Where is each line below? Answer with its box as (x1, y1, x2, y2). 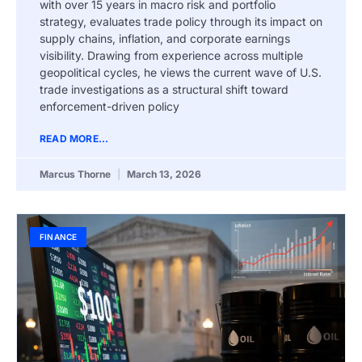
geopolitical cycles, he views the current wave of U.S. (40, 65, 322, 79)
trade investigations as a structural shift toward (40, 82, 288, 96)
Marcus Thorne (40, 167, 113, 180)
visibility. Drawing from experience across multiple (40, 48, 303, 62)
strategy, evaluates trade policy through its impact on (40, 14, 322, 28)
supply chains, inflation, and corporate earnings (40, 31, 290, 45)
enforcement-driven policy (40, 99, 179, 113)
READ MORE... (40, 132, 109, 145)
